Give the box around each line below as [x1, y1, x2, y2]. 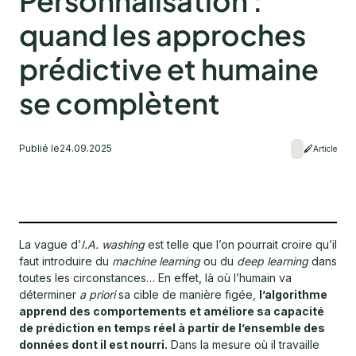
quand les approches [19, 16, 306, 52]
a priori [79, 288, 115, 302]
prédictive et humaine [19, 50, 319, 87]
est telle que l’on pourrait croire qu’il [148, 238, 337, 252]
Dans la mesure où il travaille [168, 338, 319, 352]
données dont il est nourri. [19, 338, 168, 352]
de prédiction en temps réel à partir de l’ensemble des [19, 321, 325, 335]
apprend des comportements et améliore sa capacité [19, 304, 324, 319]
